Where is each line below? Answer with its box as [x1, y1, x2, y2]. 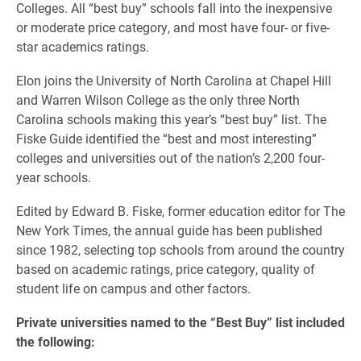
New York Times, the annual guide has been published [16, 222, 322, 239]
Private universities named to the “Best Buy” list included [16, 313, 345, 330]
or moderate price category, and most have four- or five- [16, 19, 330, 35]
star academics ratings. [16, 38, 149, 55]
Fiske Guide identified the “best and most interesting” [16, 130, 317, 147]
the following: [16, 333, 95, 350]
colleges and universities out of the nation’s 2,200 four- [16, 149, 325, 166]
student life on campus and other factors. [16, 280, 251, 297]
